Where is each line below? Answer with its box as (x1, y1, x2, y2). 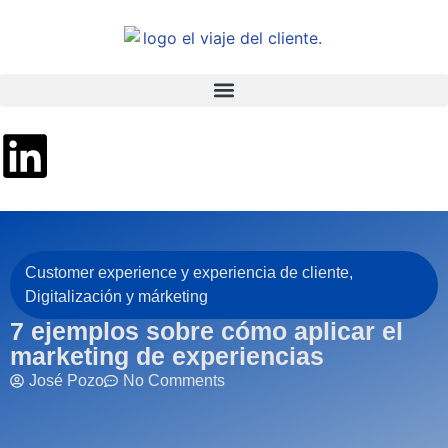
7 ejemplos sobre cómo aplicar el (10, 316, 403, 345)
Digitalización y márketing (25, 287, 208, 305)
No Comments (123, 371, 225, 389)
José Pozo (29, 371, 104, 389)
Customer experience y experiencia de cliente (25, 263, 349, 281)
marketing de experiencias (10, 341, 324, 370)
